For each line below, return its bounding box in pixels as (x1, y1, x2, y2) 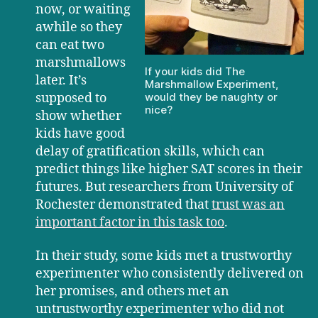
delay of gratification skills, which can (35, 143, 265, 160)
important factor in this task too (35, 214, 224, 231)
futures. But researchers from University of (35, 178, 293, 195)
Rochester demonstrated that (35, 196, 212, 213)
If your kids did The (145, 65, 245, 79)
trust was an (212, 196, 285, 213)
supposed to (35, 89, 106, 106)
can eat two (35, 36, 104, 53)
